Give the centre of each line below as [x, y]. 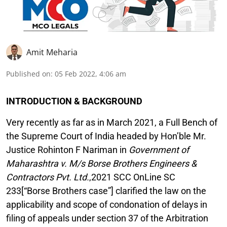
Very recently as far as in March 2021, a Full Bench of [112, 122]
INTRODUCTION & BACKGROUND [74, 101]
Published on [28, 73]
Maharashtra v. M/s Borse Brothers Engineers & [101, 163]
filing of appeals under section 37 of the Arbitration [107, 218]
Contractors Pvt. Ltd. [48, 177]
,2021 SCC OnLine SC [132, 177]
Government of [159, 149]
